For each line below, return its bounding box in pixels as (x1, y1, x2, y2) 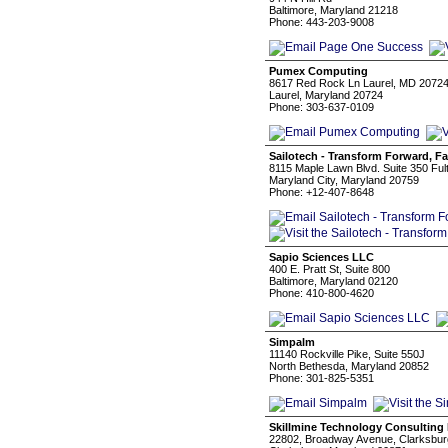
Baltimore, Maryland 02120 (269, 275, 398, 287)
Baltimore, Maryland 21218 (269, 4, 398, 16)
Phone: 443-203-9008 (269, 16, 374, 28)
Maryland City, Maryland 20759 (269, 174, 419, 186)
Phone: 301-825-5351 (269, 372, 374, 384)
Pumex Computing (269, 65, 368, 77)
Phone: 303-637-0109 (269, 101, 374, 113)
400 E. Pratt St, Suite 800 (269, 263, 390, 275)
